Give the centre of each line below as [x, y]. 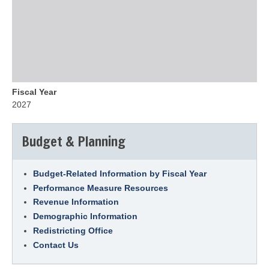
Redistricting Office [73, 230]
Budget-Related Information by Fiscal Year [120, 173]
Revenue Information [76, 202]
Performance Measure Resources [101, 188]
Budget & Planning [74, 141]
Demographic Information [85, 216]
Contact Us [56, 245]
